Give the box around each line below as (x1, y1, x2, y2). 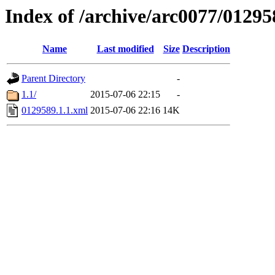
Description (182, 44, 230, 55)
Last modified (96, 44, 154, 55)
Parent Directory (21, 73, 85, 84)
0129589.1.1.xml (21, 105, 88, 116)
